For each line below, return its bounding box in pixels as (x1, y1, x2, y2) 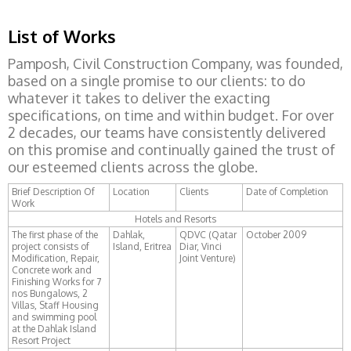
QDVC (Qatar (179, 229, 237, 241)
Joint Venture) (179, 252, 236, 264)
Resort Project (12, 335, 71, 346)
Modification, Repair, (12, 252, 100, 264)
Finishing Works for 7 (12, 276, 101, 288)
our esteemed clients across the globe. (8, 158, 261, 175)
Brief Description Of (12, 186, 95, 197)
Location (113, 186, 150, 197)
